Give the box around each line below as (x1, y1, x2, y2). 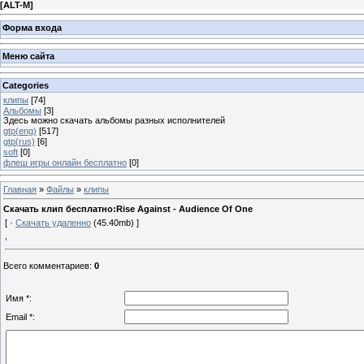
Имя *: (6, 293, 32, 304)
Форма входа (2, 22, 62, 32)
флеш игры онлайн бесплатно (3, 157, 127, 167)
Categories (2, 80, 49, 90)
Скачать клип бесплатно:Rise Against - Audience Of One (3, 204, 253, 214)
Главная (3, 184, 37, 194)
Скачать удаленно (15, 218, 91, 228)
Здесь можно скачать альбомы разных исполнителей (3, 115, 225, 125)
